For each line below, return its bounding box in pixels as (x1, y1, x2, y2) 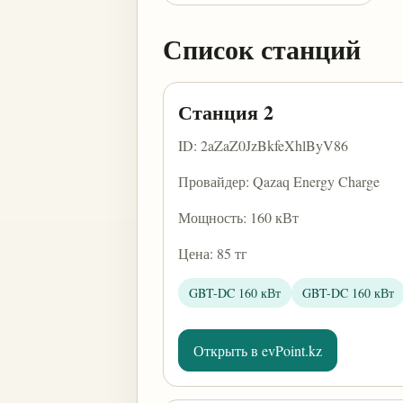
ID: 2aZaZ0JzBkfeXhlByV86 (178, 136, 348, 155)
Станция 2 (178, 97, 273, 127)
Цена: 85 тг (178, 244, 247, 263)
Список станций (163, 29, 361, 68)
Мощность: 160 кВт (178, 208, 299, 227)
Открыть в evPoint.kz (193, 341, 322, 360)
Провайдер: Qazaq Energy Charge (178, 172, 380, 191)
